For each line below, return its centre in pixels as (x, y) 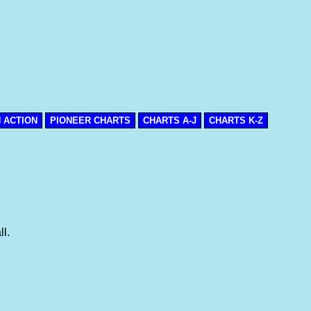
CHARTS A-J (170, 120)
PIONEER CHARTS (90, 120)
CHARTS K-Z (236, 120)
